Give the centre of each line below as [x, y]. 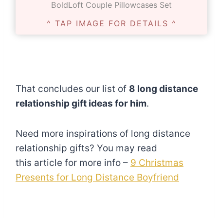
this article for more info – [73, 163]
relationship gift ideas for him [81, 103]
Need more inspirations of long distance [103, 133]
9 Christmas [157, 163]
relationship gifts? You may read [86, 148]
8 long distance [163, 89]
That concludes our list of [72, 89]
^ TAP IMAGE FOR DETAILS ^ [111, 23]
